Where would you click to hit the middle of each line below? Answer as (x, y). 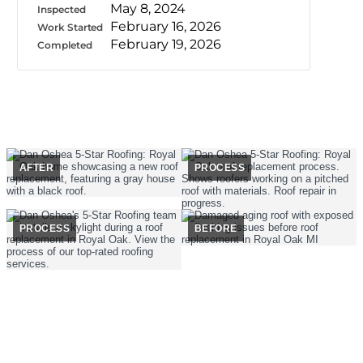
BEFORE (216, 228)
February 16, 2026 (166, 26)
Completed (65, 45)
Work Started (70, 27)
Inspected (62, 9)
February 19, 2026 (166, 44)
